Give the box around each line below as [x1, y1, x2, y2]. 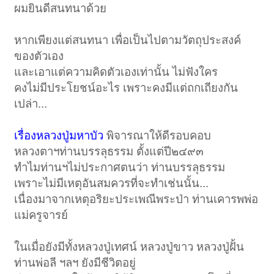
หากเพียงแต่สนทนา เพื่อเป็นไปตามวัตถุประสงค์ [14, 34, 242, 47]
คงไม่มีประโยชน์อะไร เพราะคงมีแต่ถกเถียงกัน [14, 81, 239, 95]
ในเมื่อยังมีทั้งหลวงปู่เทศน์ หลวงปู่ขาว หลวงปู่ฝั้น [14, 240, 245, 254]
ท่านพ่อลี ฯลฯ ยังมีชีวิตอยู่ [14, 256, 136, 270]
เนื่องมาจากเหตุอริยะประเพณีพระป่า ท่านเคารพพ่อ [14, 193, 259, 206]
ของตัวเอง [14, 50, 64, 63]
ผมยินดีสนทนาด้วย [14, 2, 107, 15]
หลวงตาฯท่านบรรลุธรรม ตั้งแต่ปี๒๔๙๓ [14, 145, 204, 158]
